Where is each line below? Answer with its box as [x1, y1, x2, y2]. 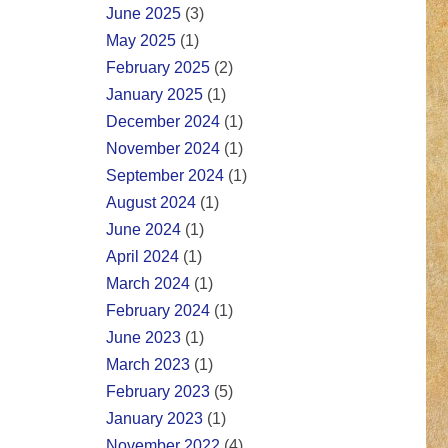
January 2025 [106, 86, 203, 104]
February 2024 [106, 302, 210, 320]
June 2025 [106, 5, 181, 23]
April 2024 [106, 248, 179, 266]
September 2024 [106, 167, 224, 185]
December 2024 [106, 113, 220, 131]
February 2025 [106, 59, 210, 77]
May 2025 [106, 32, 176, 50]
